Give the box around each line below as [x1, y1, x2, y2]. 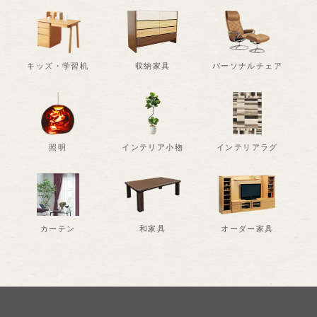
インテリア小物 [122, 143, 184, 152]
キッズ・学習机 [27, 62, 89, 71]
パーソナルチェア [212, 62, 282, 71]
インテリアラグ [216, 143, 278, 152]
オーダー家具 [221, 224, 274, 234]
